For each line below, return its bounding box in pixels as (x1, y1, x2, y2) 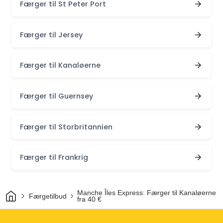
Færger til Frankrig (20, 152, 88, 163)
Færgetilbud (28, 192, 67, 200)
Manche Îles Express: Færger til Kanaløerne (77, 189, 217, 197)
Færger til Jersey (20, 29, 83, 40)
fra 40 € (77, 196, 102, 204)
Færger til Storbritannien (20, 121, 112, 132)
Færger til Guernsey (20, 91, 93, 102)
